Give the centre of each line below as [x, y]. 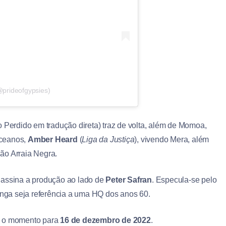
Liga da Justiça [108, 140]
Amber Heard [53, 140]
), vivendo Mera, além [172, 140]
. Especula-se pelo [184, 180]
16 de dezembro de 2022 [105, 220]
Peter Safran [129, 180]
